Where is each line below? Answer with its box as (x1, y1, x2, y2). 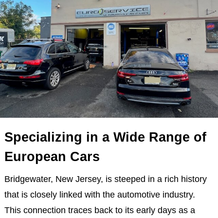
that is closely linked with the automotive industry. (4, 190, 195, 200)
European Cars (4, 149, 100, 164)
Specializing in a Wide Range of (4, 130, 206, 145)
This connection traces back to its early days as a (4, 205, 195, 215)
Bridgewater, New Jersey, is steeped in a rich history (4, 174, 207, 184)
